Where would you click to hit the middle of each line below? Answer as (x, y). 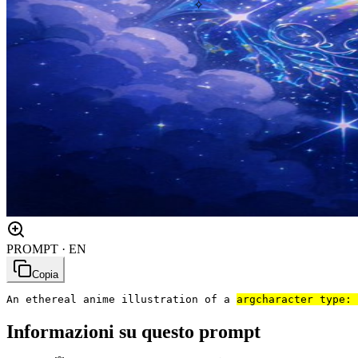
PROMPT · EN (46, 249)
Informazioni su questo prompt (133, 332)
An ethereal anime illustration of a (121, 300)
